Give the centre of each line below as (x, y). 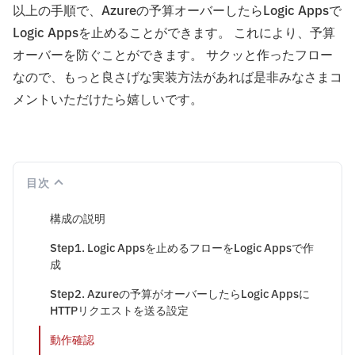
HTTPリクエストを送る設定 (119, 311)
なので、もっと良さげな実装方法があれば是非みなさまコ (177, 78)
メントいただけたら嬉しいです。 (108, 100)
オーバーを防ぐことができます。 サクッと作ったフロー (173, 56)
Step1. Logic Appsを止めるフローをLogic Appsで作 (182, 249)
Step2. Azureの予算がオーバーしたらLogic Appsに (180, 295)
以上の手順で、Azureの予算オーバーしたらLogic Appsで (177, 11)
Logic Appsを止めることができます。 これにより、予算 (174, 34)
